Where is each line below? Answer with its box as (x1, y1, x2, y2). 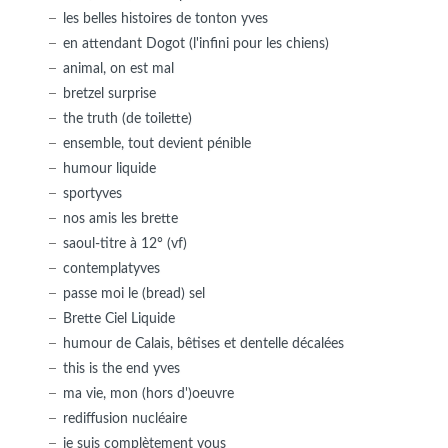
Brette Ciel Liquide (62, 310, 175, 326)
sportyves (62, 185, 122, 201)
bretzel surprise (62, 85, 156, 101)
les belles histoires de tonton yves (62, 10, 268, 26)
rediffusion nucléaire (62, 410, 187, 426)
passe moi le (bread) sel (62, 285, 205, 301)
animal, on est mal (62, 60, 174, 76)
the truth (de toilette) (62, 110, 192, 126)
